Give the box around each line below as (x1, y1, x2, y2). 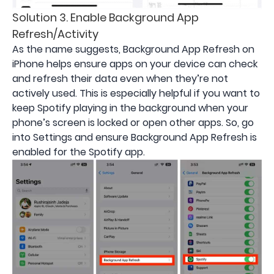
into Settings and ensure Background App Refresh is (12, 130, 257, 145)
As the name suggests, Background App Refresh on (12, 42, 254, 57)
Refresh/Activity (12, 26, 98, 42)
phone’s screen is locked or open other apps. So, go (12, 116, 254, 130)
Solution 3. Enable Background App (12, 10, 199, 26)
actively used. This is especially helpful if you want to (12, 86, 260, 101)
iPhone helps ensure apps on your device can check (12, 57, 257, 72)
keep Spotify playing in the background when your (12, 101, 248, 116)
